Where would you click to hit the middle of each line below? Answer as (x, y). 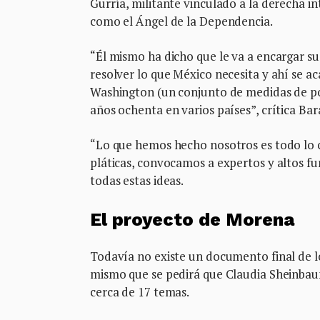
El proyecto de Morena (192, 219)
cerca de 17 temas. (140, 291)
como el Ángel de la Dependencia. (181, 21)
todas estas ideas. (137, 180)
